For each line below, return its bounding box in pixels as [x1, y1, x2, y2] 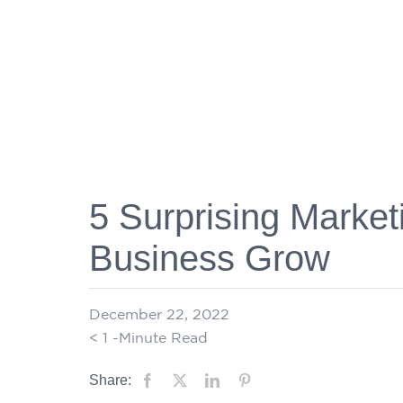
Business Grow [88, 238, 330, 279]
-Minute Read [112, 329, 208, 346]
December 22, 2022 [88, 306, 229, 323]
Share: [88, 372, 131, 389]
